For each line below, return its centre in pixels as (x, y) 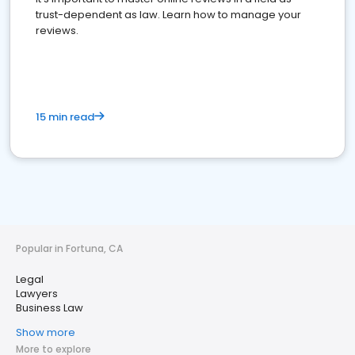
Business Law (50, 308)
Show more (46, 332)
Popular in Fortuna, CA (69, 248)
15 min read (65, 117)
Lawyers (37, 294)
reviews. (57, 31)
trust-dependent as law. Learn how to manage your (168, 15)
